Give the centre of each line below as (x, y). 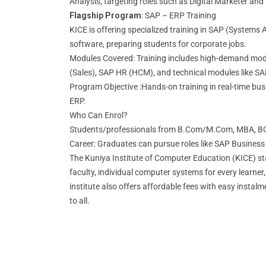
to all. (80, 200)
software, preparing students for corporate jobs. (158, 44)
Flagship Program (105, 15)
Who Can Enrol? (99, 115)
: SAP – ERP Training (179, 15)
